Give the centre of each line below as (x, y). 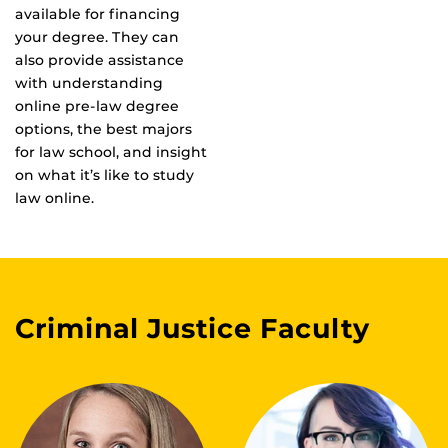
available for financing (97, 14)
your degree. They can (97, 37)
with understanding (89, 83)
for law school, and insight (111, 152)
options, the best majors (103, 129)
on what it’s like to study (104, 175)
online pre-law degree (97, 106)
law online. (54, 198)
